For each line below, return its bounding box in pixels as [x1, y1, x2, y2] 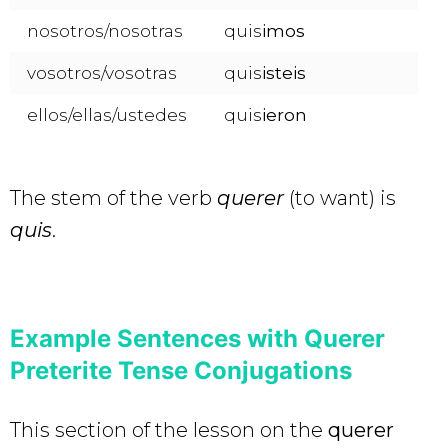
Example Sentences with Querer [10, 323, 385, 353]
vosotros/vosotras [27, 62, 177, 83]
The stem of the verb [10, 185, 217, 210]
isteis [261, 62, 306, 83]
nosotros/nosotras [27, 20, 183, 41]
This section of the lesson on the [10, 417, 328, 442]
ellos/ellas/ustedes [27, 104, 187, 125]
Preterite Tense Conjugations [10, 355, 352, 385]
